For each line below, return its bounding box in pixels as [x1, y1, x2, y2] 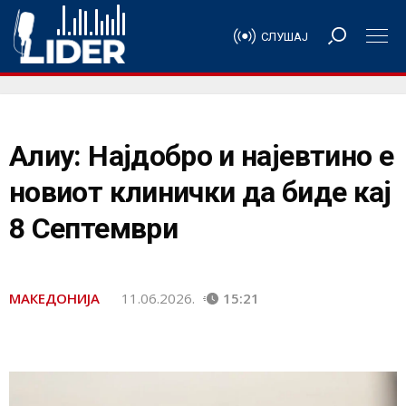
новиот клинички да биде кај [9, 175, 391, 209]
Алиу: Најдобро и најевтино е [9, 139, 394, 173]
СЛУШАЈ [261, 29, 308, 43]
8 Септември [9, 211, 178, 246]
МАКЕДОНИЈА [9, 289, 100, 307]
